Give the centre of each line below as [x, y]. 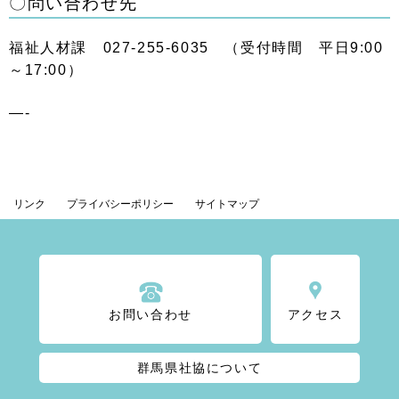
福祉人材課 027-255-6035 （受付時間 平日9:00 [196, 48]
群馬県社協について [199, 368]
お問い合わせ [151, 314]
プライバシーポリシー [120, 204]
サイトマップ [227, 204]
